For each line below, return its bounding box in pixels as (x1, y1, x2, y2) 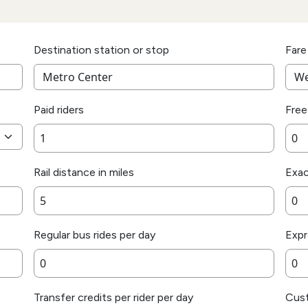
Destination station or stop (34, 43, 169, 57)
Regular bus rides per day (34, 228, 155, 242)
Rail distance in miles (34, 166, 134, 179)
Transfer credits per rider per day (34, 291, 193, 305)
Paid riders (34, 103, 84, 117)
